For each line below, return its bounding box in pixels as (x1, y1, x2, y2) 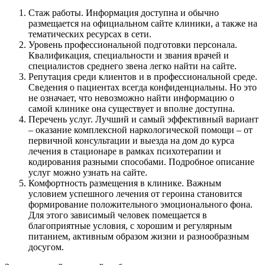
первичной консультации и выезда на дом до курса (28, 135, 234, 146)
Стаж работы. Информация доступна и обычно (28, 7, 219, 18)
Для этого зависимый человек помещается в (28, 209, 207, 220)
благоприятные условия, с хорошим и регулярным (28, 220, 232, 231)
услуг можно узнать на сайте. (28, 167, 147, 177)
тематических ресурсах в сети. (28, 28, 151, 39)
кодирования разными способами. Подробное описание (28, 156, 254, 167)
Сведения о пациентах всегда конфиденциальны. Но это (28, 82, 257, 92)
